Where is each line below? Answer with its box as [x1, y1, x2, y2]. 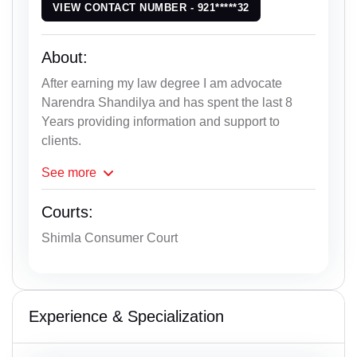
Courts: [41, 202, 93, 221]
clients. [41, 133, 81, 147]
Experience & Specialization [29, 307, 224, 325]
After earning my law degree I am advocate [41, 76, 282, 90]
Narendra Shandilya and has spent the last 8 [41, 95, 292, 109]
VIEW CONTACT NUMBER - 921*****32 [52, 2, 249, 14]
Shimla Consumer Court [41, 230, 178, 245]
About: [41, 48, 88, 66]
